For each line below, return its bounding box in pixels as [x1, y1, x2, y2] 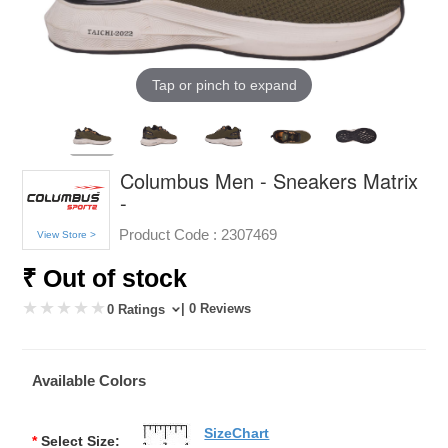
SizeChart [204, 424, 270, 441]
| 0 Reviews [181, 300, 252, 316]
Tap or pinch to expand [151, 76, 297, 93]
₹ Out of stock [22, 263, 188, 292]
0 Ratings [107, 301, 170, 317]
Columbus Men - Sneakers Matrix [120, 165, 419, 195]
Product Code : [119, 225, 218, 243]
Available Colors [32, 371, 147, 389]
